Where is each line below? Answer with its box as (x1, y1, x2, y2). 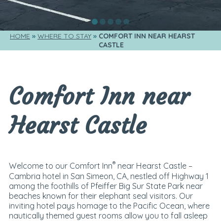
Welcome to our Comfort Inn (8, 161, 112, 171)
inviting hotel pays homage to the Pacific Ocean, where (8, 200, 210, 211)
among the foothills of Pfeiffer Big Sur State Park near (8, 181, 203, 191)
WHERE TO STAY (37, 32, 91, 40)
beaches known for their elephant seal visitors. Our (8, 190, 193, 201)
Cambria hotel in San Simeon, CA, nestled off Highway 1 (8, 171, 209, 181)
